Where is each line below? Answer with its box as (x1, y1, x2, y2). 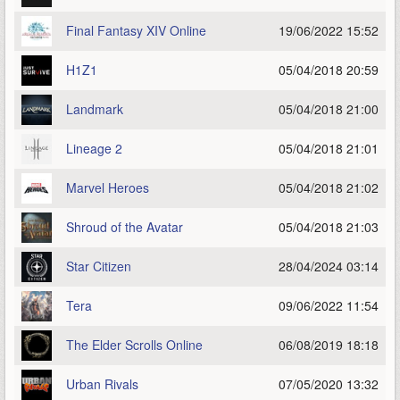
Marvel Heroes (66, 179, 149, 196)
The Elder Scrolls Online (66, 336, 203, 354)
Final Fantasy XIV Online (66, 21, 206, 39)
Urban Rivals (66, 375, 138, 393)
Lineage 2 (66, 139, 122, 157)
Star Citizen (66, 257, 131, 275)
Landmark (66, 100, 123, 118)
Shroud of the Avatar (66, 218, 183, 236)
